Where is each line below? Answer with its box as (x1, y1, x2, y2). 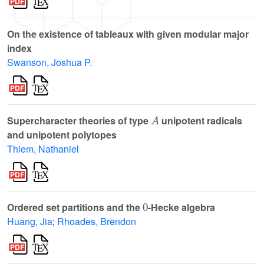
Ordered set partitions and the (7, 200, 143, 214)
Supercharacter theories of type (7, 114, 151, 128)
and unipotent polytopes (7, 128, 117, 142)
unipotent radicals (159, 114, 243, 128)
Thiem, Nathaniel (7, 142, 79, 156)
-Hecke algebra (148, 200, 216, 214)
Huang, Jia (7, 214, 52, 229)
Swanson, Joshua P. (7, 55, 92, 70)
